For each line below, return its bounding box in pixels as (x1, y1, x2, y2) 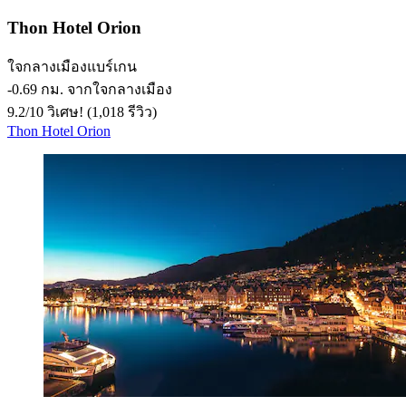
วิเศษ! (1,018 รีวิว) (43, 104, 157, 121)
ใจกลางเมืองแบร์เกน (7, 59, 137, 75)
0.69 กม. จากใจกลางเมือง (12, 82, 172, 98)
